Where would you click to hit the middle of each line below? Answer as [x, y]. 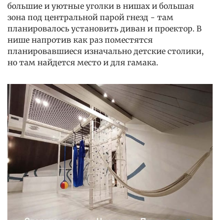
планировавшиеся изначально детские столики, [106, 52]
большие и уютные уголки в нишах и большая [101, 6]
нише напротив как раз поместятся [80, 40]
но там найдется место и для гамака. [83, 63]
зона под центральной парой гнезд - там [90, 18]
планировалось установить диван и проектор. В [105, 29]
